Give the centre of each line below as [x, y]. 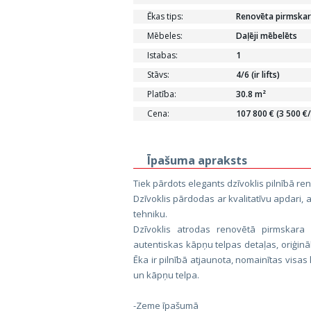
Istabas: [162, 55]
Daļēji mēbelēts [267, 36]
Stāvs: [158, 75]
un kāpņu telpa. [166, 275]
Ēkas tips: [165, 16]
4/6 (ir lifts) [258, 75]
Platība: [162, 94]
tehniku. [150, 214]
